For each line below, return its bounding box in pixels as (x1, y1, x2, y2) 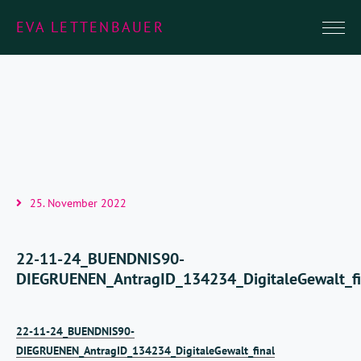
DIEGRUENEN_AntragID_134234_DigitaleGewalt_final (16, 343, 275, 358)
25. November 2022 (30, 196, 127, 210)
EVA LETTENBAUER (16, 18, 164, 36)
